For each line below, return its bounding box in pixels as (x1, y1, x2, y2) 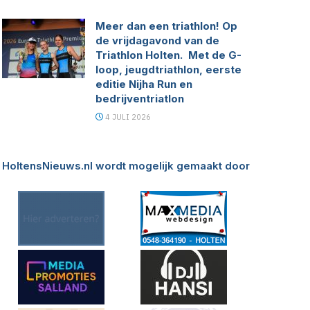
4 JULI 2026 (102, 112, 151, 122)
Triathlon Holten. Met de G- (95, 48, 241, 62)
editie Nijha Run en (95, 77, 192, 91)
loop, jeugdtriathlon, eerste (95, 63, 241, 77)
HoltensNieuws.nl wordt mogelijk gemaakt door (1, 159, 250, 173)
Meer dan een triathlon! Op (95, 19, 237, 33)
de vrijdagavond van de (95, 34, 219, 48)
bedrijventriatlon (95, 92, 184, 106)
